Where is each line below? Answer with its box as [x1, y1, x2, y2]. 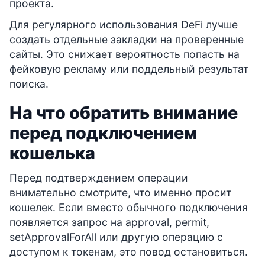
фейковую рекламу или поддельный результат [9, 63, 248, 76]
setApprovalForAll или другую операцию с [9, 231, 223, 244]
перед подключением [9, 122, 197, 144]
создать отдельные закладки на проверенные [9, 33, 244, 46]
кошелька [9, 143, 95, 164]
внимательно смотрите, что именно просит [9, 186, 231, 199]
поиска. [9, 77, 49, 91]
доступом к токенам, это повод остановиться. [9, 245, 248, 258]
